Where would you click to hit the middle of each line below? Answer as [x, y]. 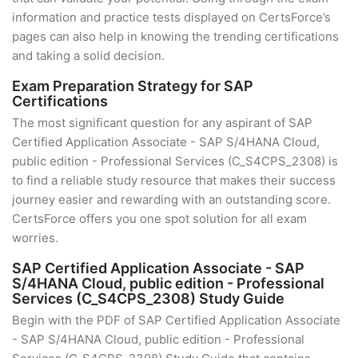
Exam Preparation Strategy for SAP [133, 86]
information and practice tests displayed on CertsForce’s [171, 17]
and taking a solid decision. [88, 56]
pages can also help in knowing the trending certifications [175, 36]
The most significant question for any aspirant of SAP [162, 123]
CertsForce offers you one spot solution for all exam [159, 219]
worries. [35, 238]
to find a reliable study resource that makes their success [174, 180]
